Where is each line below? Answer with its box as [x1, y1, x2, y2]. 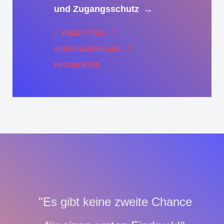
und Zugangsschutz [54, 3, 141, 14]
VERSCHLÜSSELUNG [54, 45, 123, 53]
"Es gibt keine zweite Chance [38, 194, 192, 208]
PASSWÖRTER [54, 61, 100, 69]
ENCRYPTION [60, 29, 107, 37]
